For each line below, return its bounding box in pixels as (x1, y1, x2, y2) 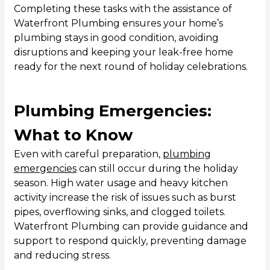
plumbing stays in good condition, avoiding (13, 32, 219, 44)
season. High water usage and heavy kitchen (13, 177, 228, 189)
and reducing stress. (13, 250, 111, 262)
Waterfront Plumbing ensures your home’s (13, 17, 223, 30)
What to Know (13, 125, 133, 145)
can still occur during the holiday (76, 163, 238, 175)
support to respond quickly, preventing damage (13, 235, 246, 247)
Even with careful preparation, (13, 148, 163, 160)
